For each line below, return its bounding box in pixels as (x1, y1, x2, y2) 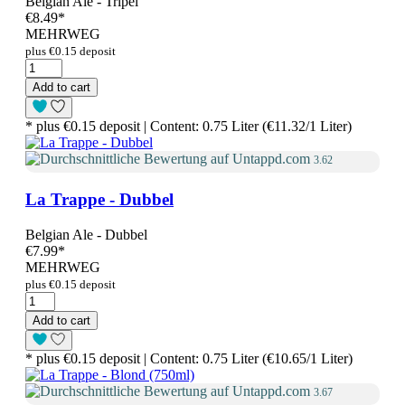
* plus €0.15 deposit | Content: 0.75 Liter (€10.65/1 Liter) (25, 351, 353, 367)
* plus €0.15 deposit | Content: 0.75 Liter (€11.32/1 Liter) (25, 118, 352, 135)
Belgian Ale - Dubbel (25, 226, 147, 242)
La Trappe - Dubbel (25, 189, 174, 209)
